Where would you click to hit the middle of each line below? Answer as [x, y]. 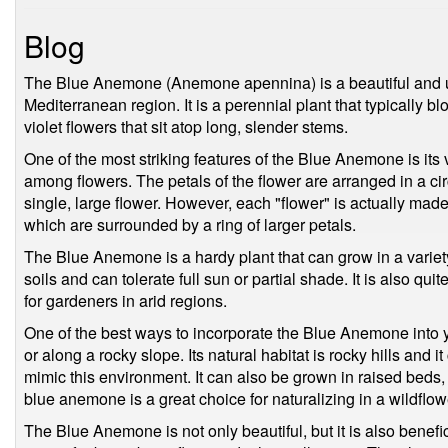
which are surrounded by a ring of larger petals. [190, 224]
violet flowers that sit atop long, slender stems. [186, 126]
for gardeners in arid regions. [125, 300]
